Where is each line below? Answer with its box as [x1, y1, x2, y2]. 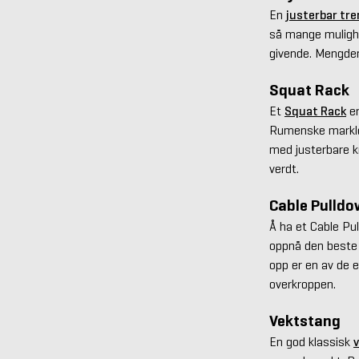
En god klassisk [269, 333, 353, 349]
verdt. [269, 160, 299, 176]
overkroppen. [269, 276, 336, 292]
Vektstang [269, 310, 341, 331]
